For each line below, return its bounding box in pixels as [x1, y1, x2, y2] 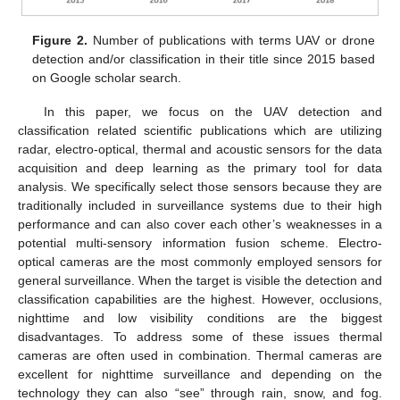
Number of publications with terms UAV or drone [87, 32, 375, 47]
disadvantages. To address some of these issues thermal [18, 329, 382, 344]
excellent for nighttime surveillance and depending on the [18, 366, 382, 381]
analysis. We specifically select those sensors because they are [18, 179, 382, 194]
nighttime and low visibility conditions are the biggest [18, 310, 382, 325]
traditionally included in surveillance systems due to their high [18, 197, 382, 212]
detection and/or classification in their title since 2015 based [32, 51, 375, 66]
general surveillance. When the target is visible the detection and [18, 272, 382, 287]
